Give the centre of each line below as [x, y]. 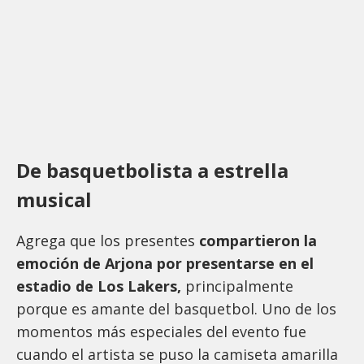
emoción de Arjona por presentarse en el [165, 264]
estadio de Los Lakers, [99, 286]
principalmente [237, 286]
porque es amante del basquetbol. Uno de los [176, 309]
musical [56, 200]
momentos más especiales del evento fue [161, 332]
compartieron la [258, 241]
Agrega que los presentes [108, 241]
